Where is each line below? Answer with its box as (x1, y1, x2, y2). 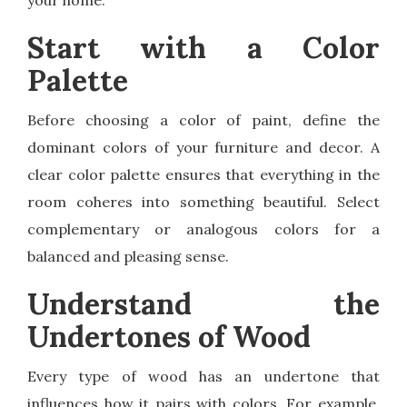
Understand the (27, 285, 380, 323)
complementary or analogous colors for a (27, 220, 380, 239)
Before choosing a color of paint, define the (27, 111, 380, 130)
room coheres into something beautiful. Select (27, 193, 380, 212)
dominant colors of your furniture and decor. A (27, 138, 380, 157)
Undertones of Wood (27, 318, 311, 356)
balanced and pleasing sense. (27, 247, 229, 266)
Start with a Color (27, 29, 380, 67)
